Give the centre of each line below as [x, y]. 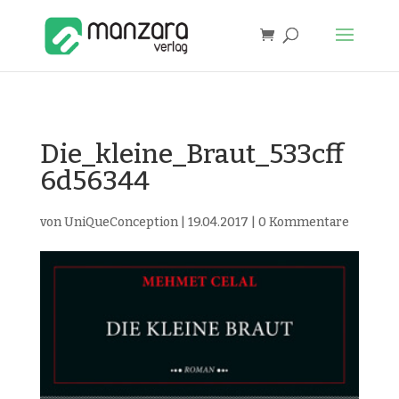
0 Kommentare [303, 222]
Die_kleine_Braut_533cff [191, 154]
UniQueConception [121, 222]
